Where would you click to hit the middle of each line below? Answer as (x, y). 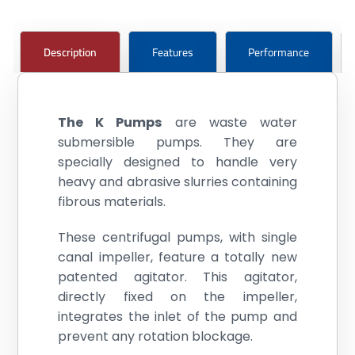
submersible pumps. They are (177, 143)
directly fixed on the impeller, (177, 297)
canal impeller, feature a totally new (177, 258)
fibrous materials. (112, 202)
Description (71, 52)
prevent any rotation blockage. (156, 337)
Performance (279, 52)
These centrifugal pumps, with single (177, 238)
